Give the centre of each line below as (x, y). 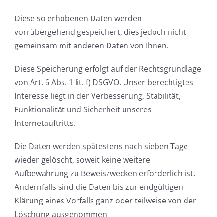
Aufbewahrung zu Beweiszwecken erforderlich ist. (105, 173)
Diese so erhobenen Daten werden (78, 18)
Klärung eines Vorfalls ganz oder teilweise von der (105, 200)
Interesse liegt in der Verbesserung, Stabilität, (98, 96)
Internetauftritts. (45, 123)
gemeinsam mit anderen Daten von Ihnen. (92, 45)
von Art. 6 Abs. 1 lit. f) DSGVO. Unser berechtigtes (104, 82)
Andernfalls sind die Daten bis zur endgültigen (99, 187)
